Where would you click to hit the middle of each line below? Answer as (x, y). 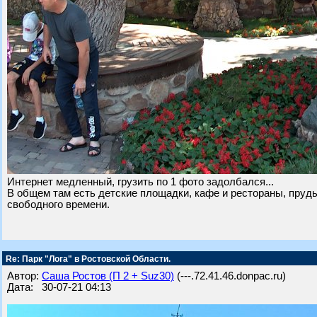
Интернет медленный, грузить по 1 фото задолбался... (140, 182)
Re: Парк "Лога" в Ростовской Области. (87, 259)
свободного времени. (58, 204)
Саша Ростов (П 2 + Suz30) (108, 276)
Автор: (24, 276)
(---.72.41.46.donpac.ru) (230, 276)
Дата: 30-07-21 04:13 (59, 287)
